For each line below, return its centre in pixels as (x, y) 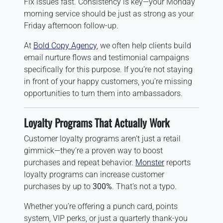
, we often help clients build (144, 45)
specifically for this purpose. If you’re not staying (108, 69)
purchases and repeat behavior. (80, 162)
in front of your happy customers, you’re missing (108, 81)
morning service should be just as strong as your (109, 13)
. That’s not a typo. (144, 186)
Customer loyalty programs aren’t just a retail (102, 138)
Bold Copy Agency (65, 45)
